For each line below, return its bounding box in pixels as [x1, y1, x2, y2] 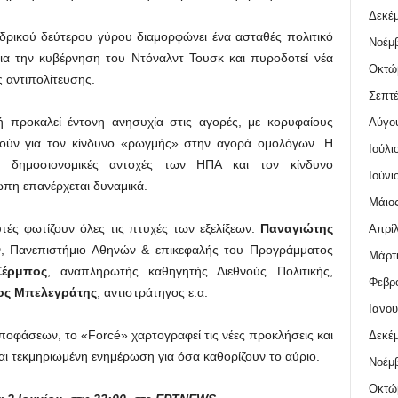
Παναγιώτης [259, 221, 333, 235]
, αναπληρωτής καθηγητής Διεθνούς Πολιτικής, [47, 264, 333, 278]
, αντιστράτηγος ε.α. [96, 285, 208, 299]
